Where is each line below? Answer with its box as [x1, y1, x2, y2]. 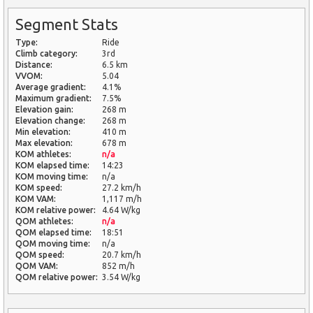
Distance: [15, 59, 52, 69]
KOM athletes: [15, 149, 71, 159]
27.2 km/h [102, 182, 141, 192]
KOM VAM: [15, 194, 56, 203]
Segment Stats [15, 15, 118, 33]
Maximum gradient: [15, 93, 92, 103]
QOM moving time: [15, 238, 90, 248]
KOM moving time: [15, 171, 88, 181]
